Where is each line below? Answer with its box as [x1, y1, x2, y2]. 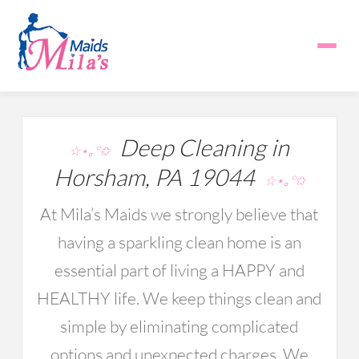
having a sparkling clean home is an [57, 232, 301, 252]
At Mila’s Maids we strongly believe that [40, 204, 319, 224]
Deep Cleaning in [110, 133, 290, 162]
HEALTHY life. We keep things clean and [37, 288, 322, 309]
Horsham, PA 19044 [53, 163, 264, 192]
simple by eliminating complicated [60, 316, 299, 337]
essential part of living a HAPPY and [54, 260, 305, 280]
